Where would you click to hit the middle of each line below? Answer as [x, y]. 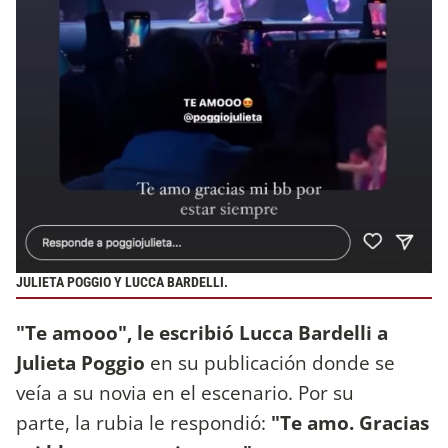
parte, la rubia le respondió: [143, 423]
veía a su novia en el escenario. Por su [185, 393]
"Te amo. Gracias [350, 423]
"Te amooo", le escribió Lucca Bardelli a [202, 333]
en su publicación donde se [270, 363]
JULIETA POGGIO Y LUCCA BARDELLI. [122, 282]
